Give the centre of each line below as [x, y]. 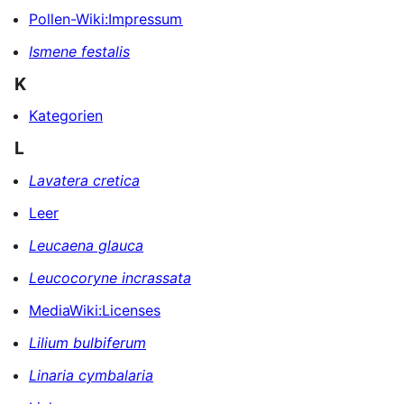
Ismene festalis [79, 52]
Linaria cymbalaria [91, 375]
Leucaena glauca [86, 245]
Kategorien [66, 116]
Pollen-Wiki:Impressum [106, 19]
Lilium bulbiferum [87, 342]
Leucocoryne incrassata [110, 277]
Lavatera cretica [84, 180]
